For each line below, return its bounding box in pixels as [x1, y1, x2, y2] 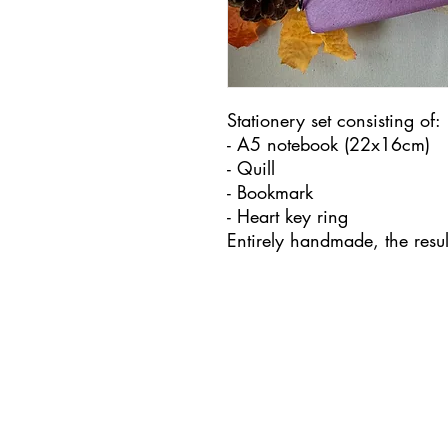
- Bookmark [227, 180, 313, 204]
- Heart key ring [227, 204, 348, 228]
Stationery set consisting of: [227, 108, 441, 132]
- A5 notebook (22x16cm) [227, 132, 430, 156]
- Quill [227, 156, 275, 180]
